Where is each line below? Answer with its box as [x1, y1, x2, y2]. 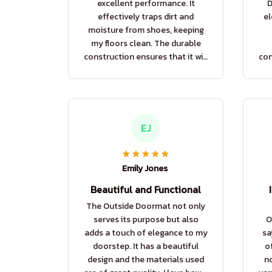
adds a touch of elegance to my [84, 226, 208, 240]
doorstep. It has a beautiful [93, 240, 199, 253]
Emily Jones [121, 162, 168, 175]
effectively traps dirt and [98, 10, 194, 24]
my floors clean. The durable [90, 37, 201, 50]
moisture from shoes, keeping [87, 24, 204, 37]
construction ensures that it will [84, 50, 208, 64]
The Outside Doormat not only [86, 200, 205, 213]
